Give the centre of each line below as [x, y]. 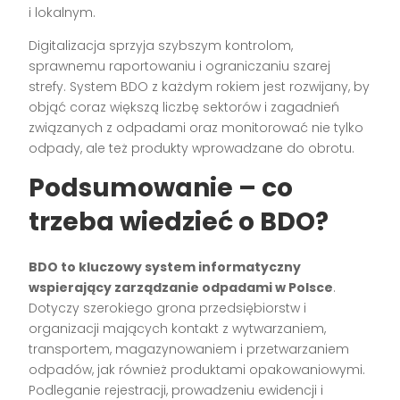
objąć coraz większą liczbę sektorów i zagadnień [184, 108]
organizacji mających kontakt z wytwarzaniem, [178, 329]
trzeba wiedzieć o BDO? [179, 222]
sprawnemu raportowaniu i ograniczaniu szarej [180, 67]
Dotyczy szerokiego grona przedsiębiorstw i [168, 308]
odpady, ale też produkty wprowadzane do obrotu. [192, 149]
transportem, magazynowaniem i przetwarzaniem [189, 350]
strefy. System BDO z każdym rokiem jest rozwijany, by [200, 87]
